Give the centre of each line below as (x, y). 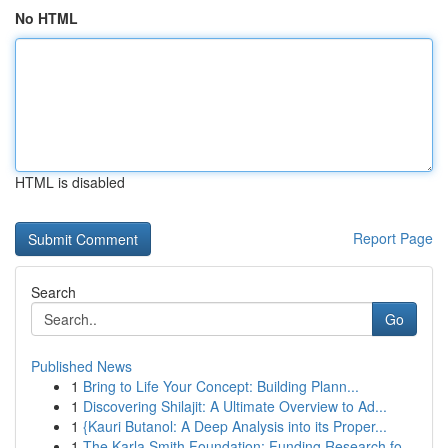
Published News (81, 366)
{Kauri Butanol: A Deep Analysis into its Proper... (235, 426)
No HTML (46, 18)
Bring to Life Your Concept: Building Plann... (221, 386)
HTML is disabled (70, 182)
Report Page (393, 238)
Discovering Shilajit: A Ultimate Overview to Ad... (235, 406)
